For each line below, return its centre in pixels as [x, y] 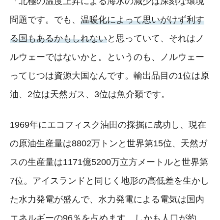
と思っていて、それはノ [156, 38]
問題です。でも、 [45, 19]
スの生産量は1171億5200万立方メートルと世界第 [109, 162]
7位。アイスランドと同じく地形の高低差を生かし [110, 180]
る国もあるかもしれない [58, 38]
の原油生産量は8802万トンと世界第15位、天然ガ [109, 143]
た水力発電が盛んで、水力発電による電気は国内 [107, 199]
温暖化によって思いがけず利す [142, 19]
